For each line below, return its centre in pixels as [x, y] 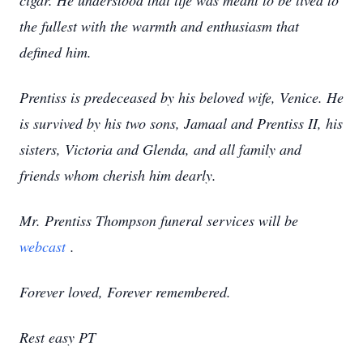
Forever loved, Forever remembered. [125, 292]
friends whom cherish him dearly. [118, 175]
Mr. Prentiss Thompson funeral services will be [159, 220]
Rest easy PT [58, 337]
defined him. [56, 52]
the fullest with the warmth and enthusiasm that [159, 26]
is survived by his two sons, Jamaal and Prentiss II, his [181, 123]
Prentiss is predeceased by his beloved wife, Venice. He [181, 97]
